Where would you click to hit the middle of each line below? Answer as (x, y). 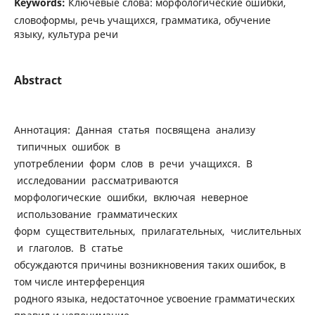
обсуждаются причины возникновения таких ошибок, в (149, 264)
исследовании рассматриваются (97, 180)
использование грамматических (97, 214)
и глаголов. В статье (70, 247)
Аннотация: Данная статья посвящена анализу (134, 129)
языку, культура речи (66, 34)
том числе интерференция (81, 281)
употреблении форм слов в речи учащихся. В (133, 163)
